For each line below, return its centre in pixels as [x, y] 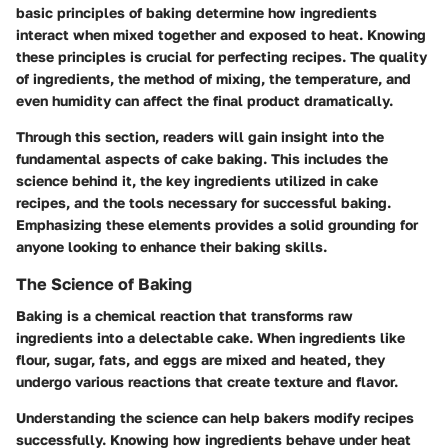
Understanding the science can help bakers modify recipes [215, 418]
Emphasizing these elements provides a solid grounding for [217, 225]
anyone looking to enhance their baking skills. [171, 247]
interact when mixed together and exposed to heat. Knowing [221, 35]
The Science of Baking [104, 284]
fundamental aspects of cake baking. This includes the [202, 159]
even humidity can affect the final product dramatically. [204, 101]
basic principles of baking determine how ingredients [196, 13]
